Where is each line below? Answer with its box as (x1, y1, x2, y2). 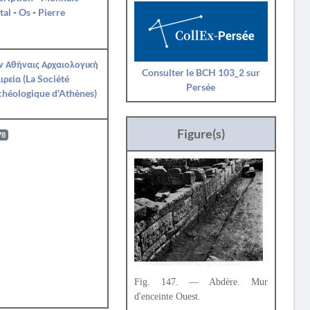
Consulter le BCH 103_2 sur (141, 66, 260, 78)
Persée (186, 80, 216, 93)
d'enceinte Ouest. (134, 291, 201, 302)
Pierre (37, 6, 65, 18)
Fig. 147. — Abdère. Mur (134, 277, 268, 288)
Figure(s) (176, 125, 225, 141)
